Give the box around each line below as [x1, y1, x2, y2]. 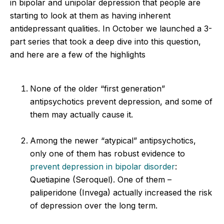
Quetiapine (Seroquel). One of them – [30, 174, 171, 184]
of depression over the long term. [30, 200, 157, 210]
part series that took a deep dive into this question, [10, 36, 201, 46]
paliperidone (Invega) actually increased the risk [30, 187, 212, 197]
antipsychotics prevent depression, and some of [30, 96, 212, 106]
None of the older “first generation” [30, 83, 165, 93]
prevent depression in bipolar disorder [30, 161, 175, 171]
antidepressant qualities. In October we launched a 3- [10, 23, 212, 33]
